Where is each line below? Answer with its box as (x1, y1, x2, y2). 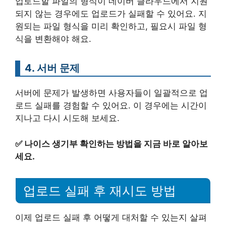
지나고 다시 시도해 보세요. (15, 113, 120, 124)
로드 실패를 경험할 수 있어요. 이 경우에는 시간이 (15, 100, 207, 111)
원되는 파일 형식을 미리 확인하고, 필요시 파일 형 (15, 21, 207, 32)
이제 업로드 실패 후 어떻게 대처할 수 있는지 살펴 (15, 212, 207, 222)
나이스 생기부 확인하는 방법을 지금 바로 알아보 (24, 138, 208, 149)
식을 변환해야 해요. (15, 34, 91, 44)
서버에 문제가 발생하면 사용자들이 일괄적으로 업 (15, 88, 208, 98)
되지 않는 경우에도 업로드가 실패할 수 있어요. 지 (15, 9, 207, 19)
